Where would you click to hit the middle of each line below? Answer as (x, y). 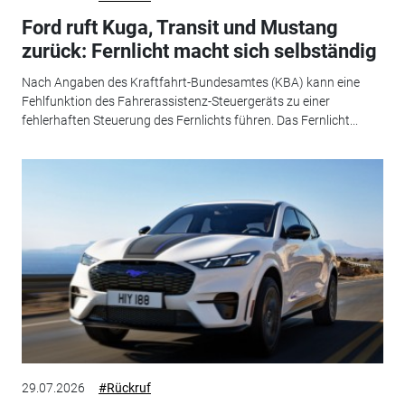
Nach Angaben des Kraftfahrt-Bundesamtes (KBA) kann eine (190, 82)
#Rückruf (124, 388)
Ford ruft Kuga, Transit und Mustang (179, 28)
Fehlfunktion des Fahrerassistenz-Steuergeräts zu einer (175, 101)
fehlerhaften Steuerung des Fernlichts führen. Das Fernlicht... (189, 120)
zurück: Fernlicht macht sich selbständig (199, 52)
